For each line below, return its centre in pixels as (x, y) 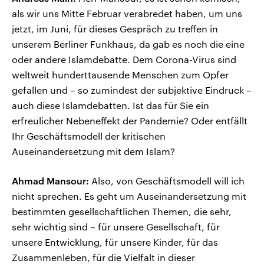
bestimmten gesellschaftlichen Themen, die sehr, (122, 212)
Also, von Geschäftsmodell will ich (167, 181)
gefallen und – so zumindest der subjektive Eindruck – (132, 90)
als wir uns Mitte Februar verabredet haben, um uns (127, 14)
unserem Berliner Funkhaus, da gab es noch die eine (128, 44)
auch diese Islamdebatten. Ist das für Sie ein (110, 105)
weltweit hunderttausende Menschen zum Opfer (120, 75)
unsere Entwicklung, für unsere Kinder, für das (115, 242)
